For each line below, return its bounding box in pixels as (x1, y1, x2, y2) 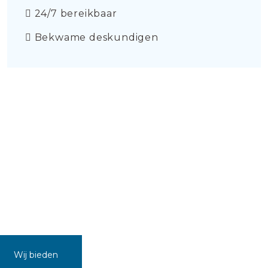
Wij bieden (14, 249, 58, 260)
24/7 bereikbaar (31, 8, 117, 19)
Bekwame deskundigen (31, 32, 159, 43)
